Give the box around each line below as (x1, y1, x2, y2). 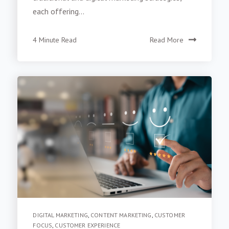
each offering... (33, 9, 85, 19)
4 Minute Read (33, 38, 77, 48)
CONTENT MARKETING (90, 214, 152, 222)
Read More (149, 38, 184, 48)
